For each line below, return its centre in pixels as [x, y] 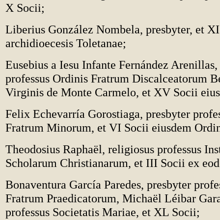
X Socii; [25, 8]
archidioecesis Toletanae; [66, 43]
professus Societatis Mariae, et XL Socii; [103, 212]
